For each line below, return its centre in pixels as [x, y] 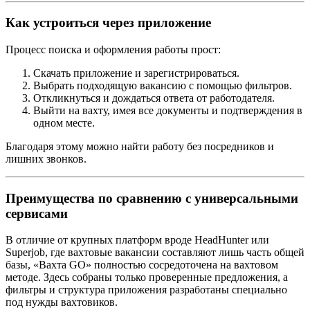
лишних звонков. [46, 158]
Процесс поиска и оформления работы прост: [113, 49]
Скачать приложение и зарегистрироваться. [136, 73]
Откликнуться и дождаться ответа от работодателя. [154, 98]
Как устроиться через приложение [108, 23]
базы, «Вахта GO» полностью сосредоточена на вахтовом [142, 265]
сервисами [37, 213]
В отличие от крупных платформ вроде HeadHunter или [137, 240]
